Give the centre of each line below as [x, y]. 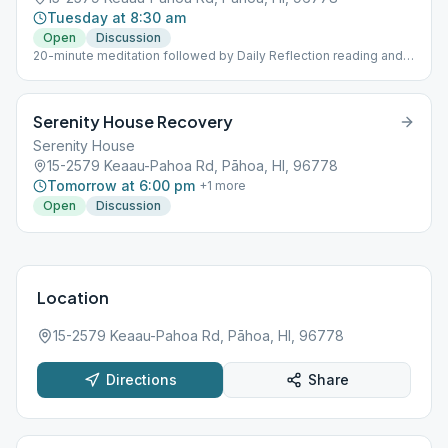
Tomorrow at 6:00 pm [121, 185]
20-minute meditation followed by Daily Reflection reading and [218, 55]
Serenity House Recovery [133, 121]
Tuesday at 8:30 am [116, 17]
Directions [141, 379]
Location [73, 297]
